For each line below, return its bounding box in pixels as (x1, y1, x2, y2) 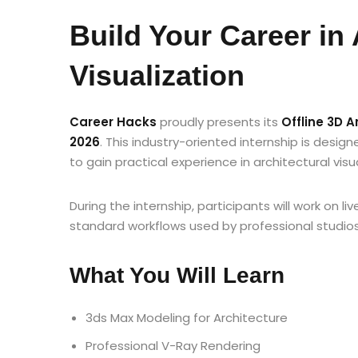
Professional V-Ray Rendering (86, 337, 261, 354)
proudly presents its (157, 113, 281, 130)
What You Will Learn (70, 263, 284, 288)
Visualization (70, 59, 245, 92)
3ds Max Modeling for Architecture (86, 309, 288, 326)
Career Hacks (70, 113, 157, 130)
